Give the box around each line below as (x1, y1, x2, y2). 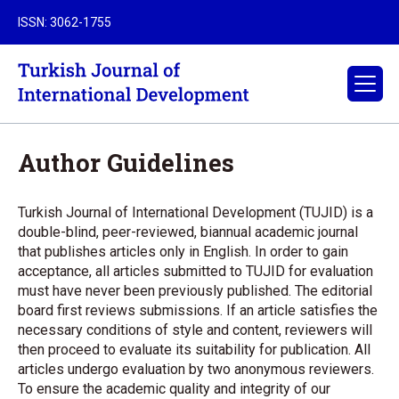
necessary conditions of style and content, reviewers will (18, 322, 372, 338)
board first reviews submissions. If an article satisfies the (18, 302, 378, 319)
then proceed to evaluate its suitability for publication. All (18, 341, 370, 358)
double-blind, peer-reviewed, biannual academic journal (18, 224, 358, 240)
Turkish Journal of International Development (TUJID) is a (18, 204, 373, 221)
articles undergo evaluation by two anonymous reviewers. (18, 361, 374, 378)
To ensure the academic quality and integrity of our (18, 380, 330, 397)
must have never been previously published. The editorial (18, 282, 372, 299)
